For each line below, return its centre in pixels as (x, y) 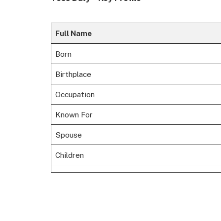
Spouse (68, 135)
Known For (74, 115)
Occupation (75, 94)
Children (69, 155)
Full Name (73, 33)
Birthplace (73, 74)
